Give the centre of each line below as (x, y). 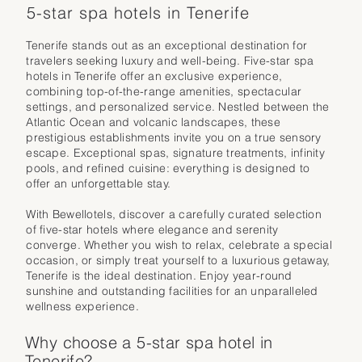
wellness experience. (82, 306)
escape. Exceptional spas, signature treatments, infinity (176, 152)
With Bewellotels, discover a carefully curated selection (174, 214)
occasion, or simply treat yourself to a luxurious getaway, (178, 260)
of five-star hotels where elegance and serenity (152, 229)
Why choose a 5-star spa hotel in (149, 342)
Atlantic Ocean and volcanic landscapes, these (153, 122)
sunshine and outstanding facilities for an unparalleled (172, 290)
